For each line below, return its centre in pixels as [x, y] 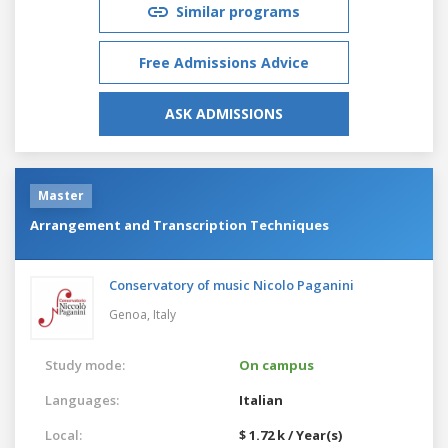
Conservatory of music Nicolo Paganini [231, 284]
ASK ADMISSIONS [224, 113]
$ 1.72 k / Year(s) [290, 434]
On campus [276, 364]
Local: [63, 434]
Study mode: [85, 364]
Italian [261, 399]
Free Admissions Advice [224, 62]
